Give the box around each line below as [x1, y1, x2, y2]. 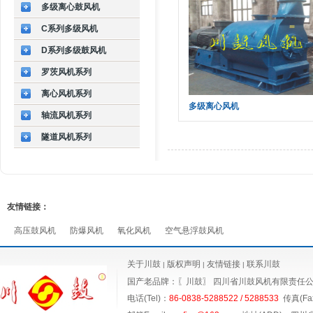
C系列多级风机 [41, 24, 98, 34]
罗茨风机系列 [41, 67, 92, 77]
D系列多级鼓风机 [41, 45, 106, 55]
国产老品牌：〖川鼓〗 [127, 277, 213, 286]
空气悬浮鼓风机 [165, 226, 224, 235]
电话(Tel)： [127, 293, 169, 303]
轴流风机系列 [41, 110, 92, 120]
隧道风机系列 [41, 132, 92, 142]
